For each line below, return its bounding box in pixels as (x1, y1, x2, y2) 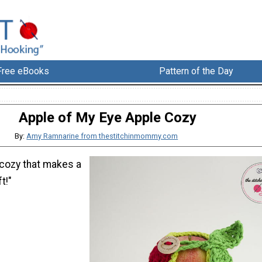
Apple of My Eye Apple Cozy (19, 109, 196, 126)
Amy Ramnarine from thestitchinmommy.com (26, 132, 178, 141)
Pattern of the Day (159, 65, 234, 77)
